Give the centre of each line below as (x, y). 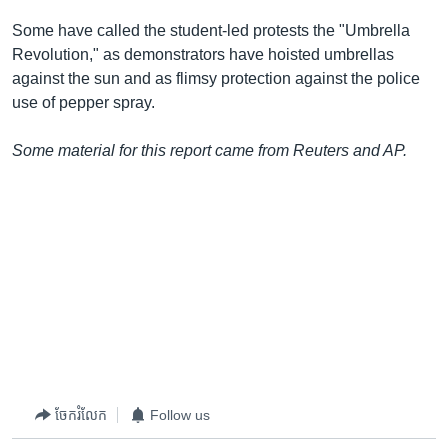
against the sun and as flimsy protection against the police (216, 79)
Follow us (180, 414)
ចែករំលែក (81, 414)
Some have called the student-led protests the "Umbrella (211, 31)
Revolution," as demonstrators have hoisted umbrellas (203, 55)
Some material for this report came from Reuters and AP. (209, 151)
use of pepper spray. (83, 103)
